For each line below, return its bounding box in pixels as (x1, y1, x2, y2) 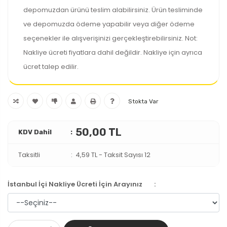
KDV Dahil (18, 128, 52, 136)
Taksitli (18, 150, 40, 160)
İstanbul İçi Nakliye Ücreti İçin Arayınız (8, 179, 142, 190)
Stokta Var (128, 98, 159, 105)
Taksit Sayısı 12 (103, 150, 150, 160)
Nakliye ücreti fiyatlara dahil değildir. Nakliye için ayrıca (23, 48, 202, 58)
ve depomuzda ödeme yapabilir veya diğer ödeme (23, 19, 195, 29)
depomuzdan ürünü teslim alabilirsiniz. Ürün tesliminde (23, 5, 203, 15)
